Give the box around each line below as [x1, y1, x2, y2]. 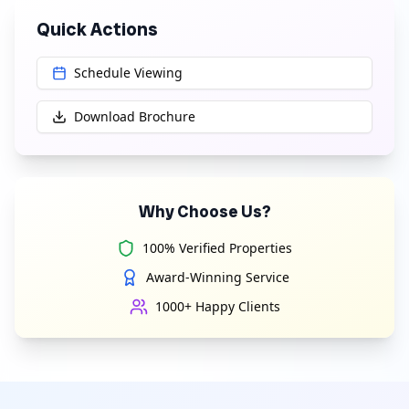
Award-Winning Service [145, 268, 289, 286]
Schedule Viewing [74, 64, 183, 81]
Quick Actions [37, 17, 158, 41]
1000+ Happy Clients [154, 298, 280, 315]
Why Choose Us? [138, 201, 271, 222]
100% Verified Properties [142, 239, 292, 257]
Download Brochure [74, 108, 195, 125]
